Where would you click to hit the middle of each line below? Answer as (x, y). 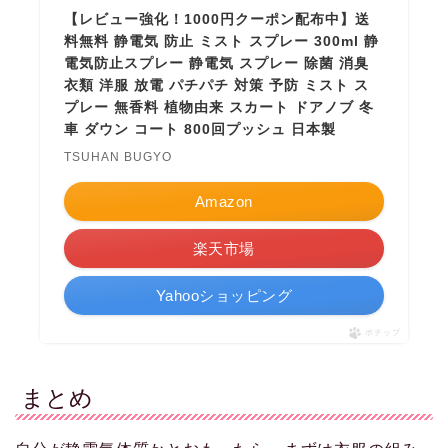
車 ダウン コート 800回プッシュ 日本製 (200, 129)
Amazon (223, 202)
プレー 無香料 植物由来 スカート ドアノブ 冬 (219, 107)
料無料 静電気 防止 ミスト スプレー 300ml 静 (222, 41)
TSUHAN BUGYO (118, 157)
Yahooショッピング (224, 296)
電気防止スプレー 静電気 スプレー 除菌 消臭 (217, 63)
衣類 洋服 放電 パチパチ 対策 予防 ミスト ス (217, 85)
